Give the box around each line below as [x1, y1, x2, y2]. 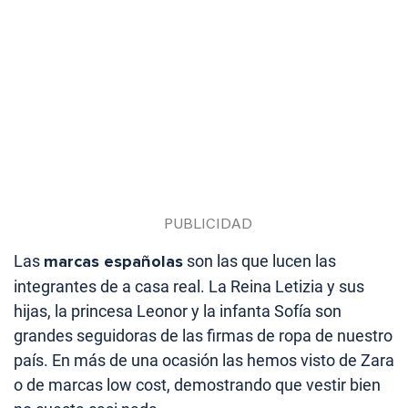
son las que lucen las [183, 251, 336, 271]
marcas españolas [44, 251, 183, 272]
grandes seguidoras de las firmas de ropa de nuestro [14, 326, 393, 346]
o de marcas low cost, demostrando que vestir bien [14, 375, 381, 395]
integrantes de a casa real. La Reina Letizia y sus [14, 277, 364, 297]
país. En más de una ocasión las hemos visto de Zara [14, 351, 394, 371]
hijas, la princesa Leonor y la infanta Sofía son [14, 301, 342, 321]
